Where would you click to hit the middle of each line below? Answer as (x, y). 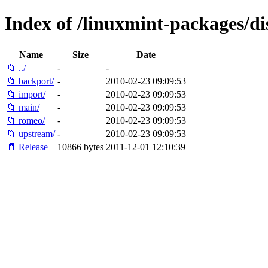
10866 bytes (80, 147)
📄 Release (27, 147)
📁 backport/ (30, 81)
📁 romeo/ (26, 120)
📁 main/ (23, 107)
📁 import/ (26, 94)
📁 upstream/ (31, 133)
